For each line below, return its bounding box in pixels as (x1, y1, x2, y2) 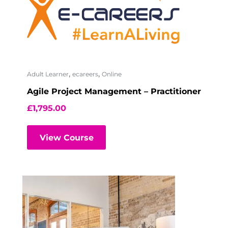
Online (102, 70, 122, 78)
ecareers (72, 70, 98, 78)
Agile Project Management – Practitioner (27, 87, 201, 97)
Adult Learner (27, 70, 69, 78)
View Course (39, 132, 94, 142)
